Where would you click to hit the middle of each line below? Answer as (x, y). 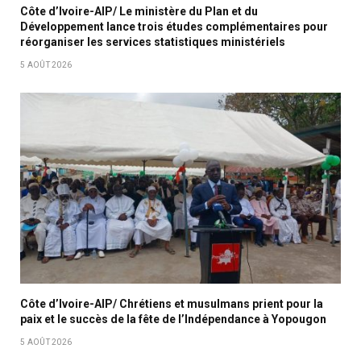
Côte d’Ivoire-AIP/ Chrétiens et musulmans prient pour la (172, 304)
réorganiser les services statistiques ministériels (153, 42)
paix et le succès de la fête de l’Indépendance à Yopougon (173, 320)
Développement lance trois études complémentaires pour (174, 27)
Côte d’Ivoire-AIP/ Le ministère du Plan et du (139, 12)
